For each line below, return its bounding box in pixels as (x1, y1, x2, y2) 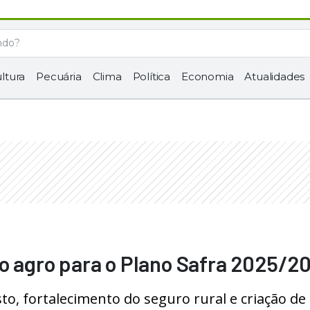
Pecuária (36, 70, 82, 83)
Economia (181, 70, 234, 83)
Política (132, 70, 171, 83)
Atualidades (244, 70, 305, 83)
